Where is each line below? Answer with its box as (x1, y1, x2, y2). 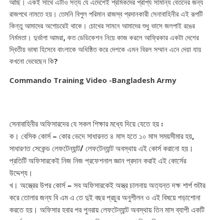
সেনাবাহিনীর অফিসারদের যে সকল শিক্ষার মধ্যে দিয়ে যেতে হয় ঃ (9, 118, 163, 130)
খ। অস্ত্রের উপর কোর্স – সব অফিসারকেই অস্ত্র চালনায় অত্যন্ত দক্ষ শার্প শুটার (9, 180, 205, 191)
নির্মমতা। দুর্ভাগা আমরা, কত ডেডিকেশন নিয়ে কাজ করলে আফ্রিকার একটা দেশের (9, 32, 199, 43)
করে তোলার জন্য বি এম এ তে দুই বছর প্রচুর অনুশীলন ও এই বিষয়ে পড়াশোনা (9, 192, 200, 203)
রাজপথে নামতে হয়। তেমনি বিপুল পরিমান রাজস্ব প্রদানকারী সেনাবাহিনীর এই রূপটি (9, 9, 203, 19)
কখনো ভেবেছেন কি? (9, 56, 58, 66)
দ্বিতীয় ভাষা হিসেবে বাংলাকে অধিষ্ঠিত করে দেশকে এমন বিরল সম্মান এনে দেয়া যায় (9, 44, 201, 55)
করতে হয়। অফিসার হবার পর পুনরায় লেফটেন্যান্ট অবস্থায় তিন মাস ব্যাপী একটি (9, 204, 204, 216)
